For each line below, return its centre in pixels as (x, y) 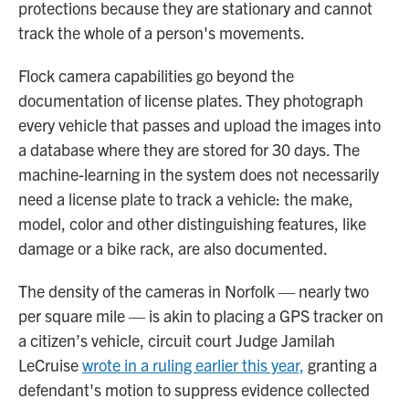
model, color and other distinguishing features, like (192, 223)
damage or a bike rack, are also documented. (173, 247)
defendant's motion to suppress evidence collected (194, 389)
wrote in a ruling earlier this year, (193, 364)
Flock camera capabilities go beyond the (156, 75)
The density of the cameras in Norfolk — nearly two (194, 290)
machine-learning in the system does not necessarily (199, 173)
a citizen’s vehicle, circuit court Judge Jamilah (177, 340)
